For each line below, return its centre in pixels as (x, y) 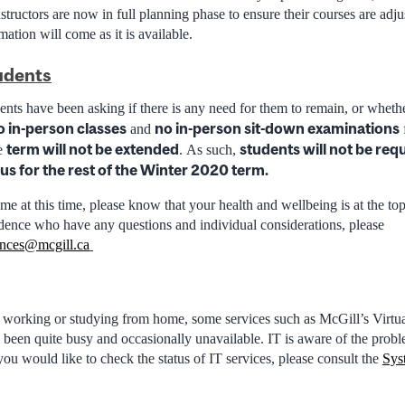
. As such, (209, 149)
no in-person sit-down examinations (277, 128)
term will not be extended (93, 149)
